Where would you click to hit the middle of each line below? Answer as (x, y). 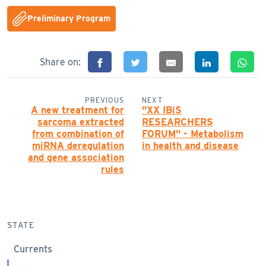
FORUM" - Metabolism (193, 134)
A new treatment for (77, 110)
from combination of (78, 134)
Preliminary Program (69, 18)
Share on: (61, 62)
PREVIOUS (104, 100)
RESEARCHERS (178, 122)
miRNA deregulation (78, 146)
